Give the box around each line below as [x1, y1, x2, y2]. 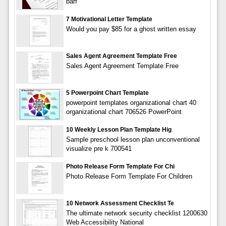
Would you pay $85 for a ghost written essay [66, 25, 196, 33]
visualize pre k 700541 [66, 144, 132, 152]
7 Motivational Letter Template [66, 15, 152, 23]
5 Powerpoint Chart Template [66, 89, 149, 96]
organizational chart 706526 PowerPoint [66, 107, 182, 116]
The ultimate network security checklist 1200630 [66, 209, 207, 217]
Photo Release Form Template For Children [66, 172, 192, 180]
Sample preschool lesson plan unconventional [66, 135, 200, 143]
